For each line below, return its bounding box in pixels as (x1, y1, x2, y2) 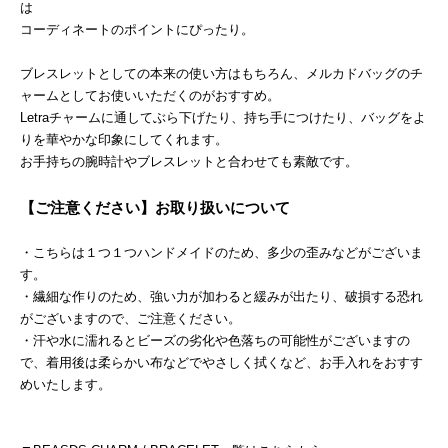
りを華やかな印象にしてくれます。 (19, 131, 228, 147)
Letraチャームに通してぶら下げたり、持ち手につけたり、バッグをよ (19, 109, 426, 125)
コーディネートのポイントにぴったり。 (19, 21, 254, 37)
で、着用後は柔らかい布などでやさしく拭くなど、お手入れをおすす (19, 354, 423, 370)
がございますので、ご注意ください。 (19, 310, 241, 326)
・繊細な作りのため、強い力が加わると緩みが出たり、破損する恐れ (19, 288, 423, 304)
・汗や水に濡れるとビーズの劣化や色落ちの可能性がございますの (19, 332, 410, 348)
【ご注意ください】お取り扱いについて (19, 198, 290, 216)
